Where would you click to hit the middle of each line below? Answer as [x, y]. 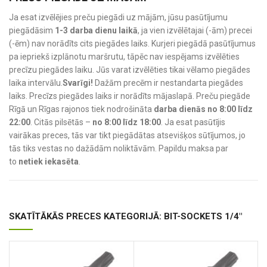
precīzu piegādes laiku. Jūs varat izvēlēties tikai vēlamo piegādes [130, 69]
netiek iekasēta [49, 161]
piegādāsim [32, 30]
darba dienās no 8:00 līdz [203, 109]
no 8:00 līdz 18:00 [127, 122]
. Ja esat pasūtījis [193, 122]
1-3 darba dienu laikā [96, 30]
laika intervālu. [36, 83]
